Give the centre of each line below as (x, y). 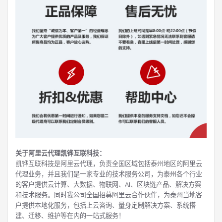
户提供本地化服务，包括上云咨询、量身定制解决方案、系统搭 (106, 205)
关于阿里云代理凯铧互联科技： (60, 153)
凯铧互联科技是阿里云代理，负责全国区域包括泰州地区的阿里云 (109, 164)
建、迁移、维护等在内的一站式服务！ (70, 216)
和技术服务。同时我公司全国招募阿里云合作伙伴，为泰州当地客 (109, 195)
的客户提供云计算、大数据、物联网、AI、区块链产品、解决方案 (108, 185)
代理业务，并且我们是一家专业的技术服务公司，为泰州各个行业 (109, 174)
